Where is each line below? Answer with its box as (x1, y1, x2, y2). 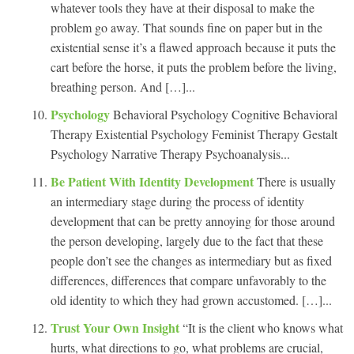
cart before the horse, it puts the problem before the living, (51, 58, 337, 75)
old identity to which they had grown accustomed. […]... (51, 291, 332, 308)
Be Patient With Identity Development (51, 171, 257, 190)
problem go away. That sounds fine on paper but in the (51, 18, 322, 36)
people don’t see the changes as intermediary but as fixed (51, 251, 332, 269)
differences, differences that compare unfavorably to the (51, 271, 326, 288)
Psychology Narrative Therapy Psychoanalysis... (51, 145, 290, 162)
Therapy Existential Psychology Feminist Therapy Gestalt (51, 125, 337, 142)
